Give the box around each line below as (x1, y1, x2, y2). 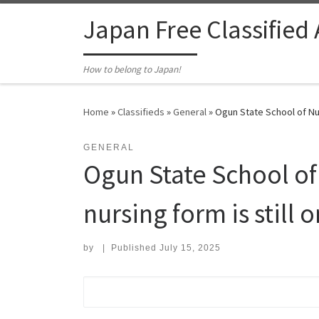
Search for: (83, 279, 154, 292)
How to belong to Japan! (83, 63, 182, 76)
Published (110, 243, 159, 253)
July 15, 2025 (159, 243, 221, 253)
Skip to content (19, 14, 88, 27)
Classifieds (117, 105, 164, 119)
